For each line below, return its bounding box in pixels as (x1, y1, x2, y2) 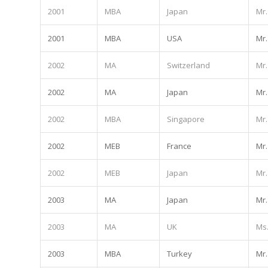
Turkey (167, 248, 192, 259)
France (167, 140, 191, 151)
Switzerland (167, 59, 210, 71)
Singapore (167, 113, 205, 124)
